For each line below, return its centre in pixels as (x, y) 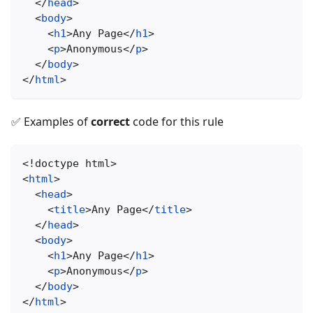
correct (110, 122)
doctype (57, 164)
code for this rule (177, 122)
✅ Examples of (51, 122)
